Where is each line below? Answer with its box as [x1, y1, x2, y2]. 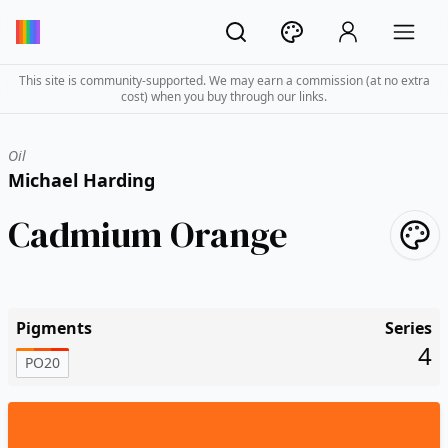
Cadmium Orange [8, 210, 288, 259]
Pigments [16, 317, 92, 339]
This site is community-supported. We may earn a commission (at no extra [18, 72, 430, 89]
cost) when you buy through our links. [121, 88, 327, 105]
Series [385, 317, 432, 339]
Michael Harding [8, 168, 155, 192]
